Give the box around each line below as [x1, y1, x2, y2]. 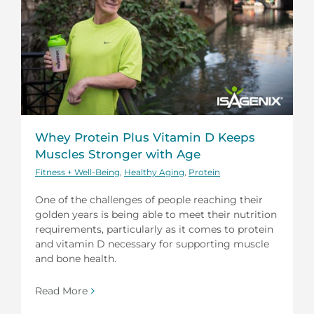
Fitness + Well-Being [35, 166, 120, 177]
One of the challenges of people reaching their [35, 193, 263, 206]
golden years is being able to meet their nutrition [35, 207, 277, 221]
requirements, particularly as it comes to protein [35, 222, 273, 235]
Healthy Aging [124, 166, 184, 177]
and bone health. [35, 252, 116, 265]
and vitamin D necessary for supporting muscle [35, 237, 269, 250]
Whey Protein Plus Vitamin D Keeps [35, 130, 255, 144]
